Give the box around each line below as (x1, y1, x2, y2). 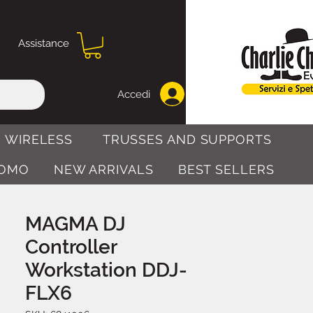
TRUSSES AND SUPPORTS (102, 131, 272, 147)
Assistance (18, 37, 69, 50)
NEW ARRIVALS (53, 161, 154, 177)
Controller (25, 235, 117, 259)
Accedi (117, 87, 150, 101)
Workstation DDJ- (25, 258, 187, 282)
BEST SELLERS (177, 161, 275, 177)
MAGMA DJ (25, 212, 126, 235)
